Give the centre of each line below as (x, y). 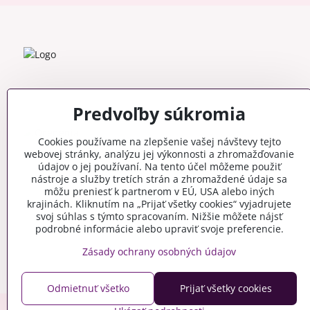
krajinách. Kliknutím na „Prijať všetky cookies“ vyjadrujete (159, 204)
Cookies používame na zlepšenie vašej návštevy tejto (159, 142)
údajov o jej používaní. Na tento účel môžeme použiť (159, 166)
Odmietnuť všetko (88, 288)
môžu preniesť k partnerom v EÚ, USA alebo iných (159, 191)
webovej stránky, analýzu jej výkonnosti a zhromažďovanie (159, 154)
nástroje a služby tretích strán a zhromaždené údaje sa (159, 179)
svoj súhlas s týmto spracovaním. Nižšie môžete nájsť (159, 216)
